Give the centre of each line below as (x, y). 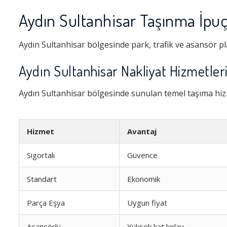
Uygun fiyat (147, 203)
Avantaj (142, 131)
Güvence (142, 155)
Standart (42, 179)
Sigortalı (41, 155)
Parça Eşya (46, 203)
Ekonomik (144, 179)
